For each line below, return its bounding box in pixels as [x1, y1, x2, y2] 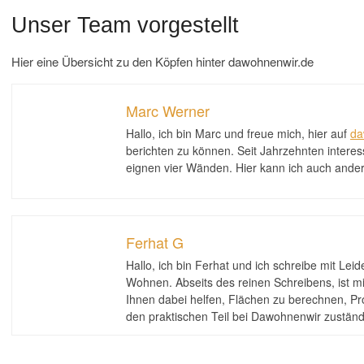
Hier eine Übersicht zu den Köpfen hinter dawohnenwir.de [11, 53, 314, 70]
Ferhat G [126, 232, 184, 253]
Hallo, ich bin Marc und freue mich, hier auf [126, 125, 350, 141]
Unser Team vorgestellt [11, 13, 239, 37]
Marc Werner [126, 100, 210, 121]
